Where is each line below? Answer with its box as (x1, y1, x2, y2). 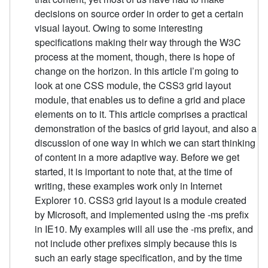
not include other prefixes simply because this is (35, 236, 237, 250)
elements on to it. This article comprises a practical (35, 106, 248, 121)
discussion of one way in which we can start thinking (35, 135, 256, 150)
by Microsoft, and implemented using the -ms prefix (35, 207, 249, 221)
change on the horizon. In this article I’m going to (35, 63, 239, 78)
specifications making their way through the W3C (35, 35, 242, 49)
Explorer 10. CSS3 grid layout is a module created (35, 193, 247, 207)
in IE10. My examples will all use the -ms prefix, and (35, 221, 254, 236)
